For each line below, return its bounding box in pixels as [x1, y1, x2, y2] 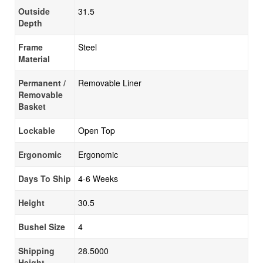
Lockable [18, 124, 55, 136]
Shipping [18, 245, 55, 257]
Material [18, 53, 50, 65]
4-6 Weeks [78, 173, 118, 184]
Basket [18, 100, 46, 112]
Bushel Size [18, 221, 65, 232]
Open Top [78, 124, 115, 136]
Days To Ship [18, 173, 71, 184]
